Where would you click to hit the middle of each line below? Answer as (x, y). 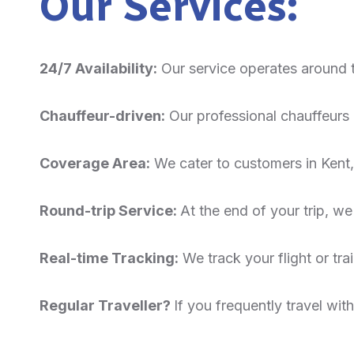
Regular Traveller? (107, 305)
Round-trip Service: (110, 210)
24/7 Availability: (98, 68)
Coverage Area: (95, 163)
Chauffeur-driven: (102, 115)
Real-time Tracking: (109, 258)
